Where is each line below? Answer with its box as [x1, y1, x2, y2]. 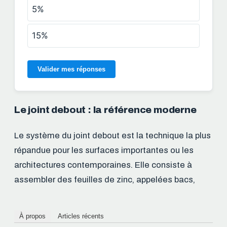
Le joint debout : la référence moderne [14, 104, 197, 115]
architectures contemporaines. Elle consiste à [14, 160, 192, 170]
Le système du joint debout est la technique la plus [14, 130, 211, 140]
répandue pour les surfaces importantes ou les [14, 145, 194, 155]
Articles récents [58, 212, 104, 220]
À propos [19, 212, 46, 220]
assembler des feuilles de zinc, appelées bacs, [14, 174, 195, 184]
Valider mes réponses [37, 65, 105, 73]
